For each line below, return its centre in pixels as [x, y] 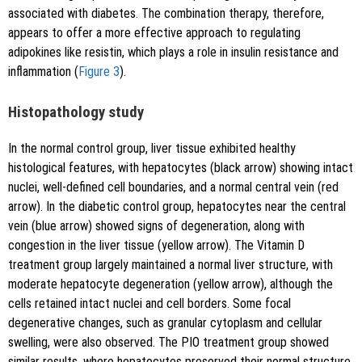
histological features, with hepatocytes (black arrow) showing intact [181, 167]
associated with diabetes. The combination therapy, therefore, [166, 14]
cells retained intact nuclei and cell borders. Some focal [149, 303]
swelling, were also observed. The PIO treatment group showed [168, 342]
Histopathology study [76, 113]
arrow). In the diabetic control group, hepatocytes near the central [177, 206]
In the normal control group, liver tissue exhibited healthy [152, 148]
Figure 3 [99, 72]
